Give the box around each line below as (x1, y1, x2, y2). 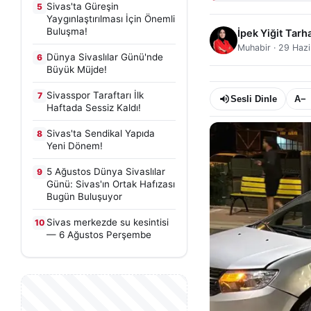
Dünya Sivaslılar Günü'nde (47, 51, 163, 62)
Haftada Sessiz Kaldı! (47, 102, 141, 113)
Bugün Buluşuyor (47, 191, 122, 202)
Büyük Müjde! (47, 64, 107, 75)
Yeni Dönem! (47, 140, 103, 151)
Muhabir (237, 42, 271, 53)
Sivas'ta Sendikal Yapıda (47, 128, 155, 139)
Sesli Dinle (230, 94, 277, 104)
